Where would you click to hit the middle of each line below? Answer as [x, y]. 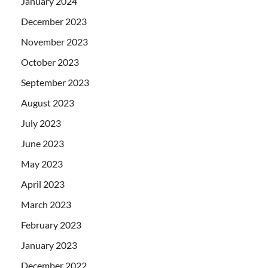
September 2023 [55, 82]
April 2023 [43, 184]
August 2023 [48, 102]
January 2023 [49, 245]
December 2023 [54, 21]
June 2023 [42, 143]
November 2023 [54, 41]
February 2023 [51, 224]
